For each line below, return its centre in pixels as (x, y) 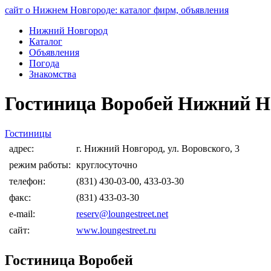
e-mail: (22, 214)
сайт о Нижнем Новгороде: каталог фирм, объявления (117, 10)
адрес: (21, 148)
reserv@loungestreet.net (122, 214)
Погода (44, 63)
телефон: (30, 181)
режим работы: (40, 165)
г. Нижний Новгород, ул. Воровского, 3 (158, 148)
